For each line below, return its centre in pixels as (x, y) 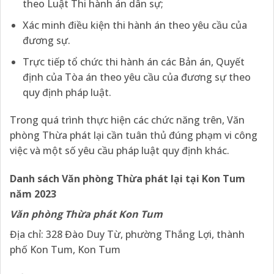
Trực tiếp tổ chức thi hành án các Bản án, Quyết (133, 61)
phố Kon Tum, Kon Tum (65, 250)
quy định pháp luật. (67, 92)
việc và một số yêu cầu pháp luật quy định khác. (120, 151)
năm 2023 (33, 194)
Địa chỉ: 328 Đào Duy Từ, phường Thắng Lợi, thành (127, 235)
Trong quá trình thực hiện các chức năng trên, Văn (127, 120)
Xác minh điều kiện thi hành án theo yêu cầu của (135, 25)
